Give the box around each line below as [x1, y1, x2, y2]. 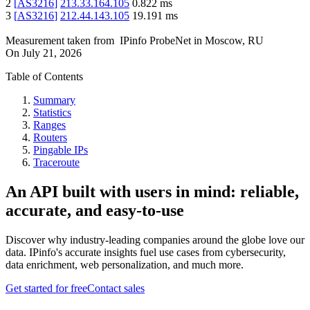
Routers [33, 131, 67, 144]
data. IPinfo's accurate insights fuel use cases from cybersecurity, [6, 246, 286, 258]
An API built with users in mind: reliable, [6, 183, 299, 201]
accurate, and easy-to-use [6, 201, 184, 220]
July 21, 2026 [22, 47, 82, 60]
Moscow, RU [205, 35, 264, 47]
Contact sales [87, 282, 145, 294]
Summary [33, 94, 75, 107]
